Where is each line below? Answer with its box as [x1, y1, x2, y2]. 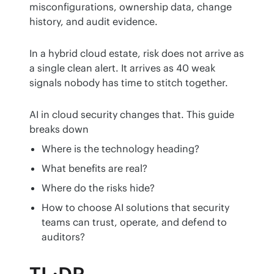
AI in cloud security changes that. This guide [29, 108, 234, 121]
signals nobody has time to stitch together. [29, 76, 228, 89]
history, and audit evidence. [29, 15, 158, 28]
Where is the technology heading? [42, 143, 199, 155]
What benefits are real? [42, 162, 147, 175]
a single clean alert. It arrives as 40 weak [29, 62, 215, 75]
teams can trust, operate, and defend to [42, 216, 227, 229]
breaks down [29, 123, 89, 136]
